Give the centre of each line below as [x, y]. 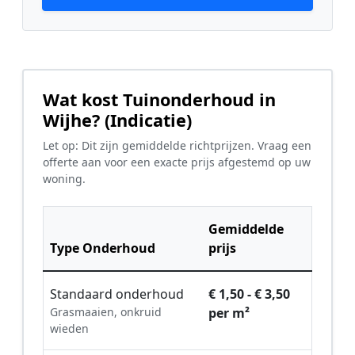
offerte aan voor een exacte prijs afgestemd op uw [177, 162]
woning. [64, 179]
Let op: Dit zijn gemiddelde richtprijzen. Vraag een [177, 146]
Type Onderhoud [103, 248]
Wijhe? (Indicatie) [117, 120]
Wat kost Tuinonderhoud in [159, 100]
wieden [69, 329]
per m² [229, 313]
